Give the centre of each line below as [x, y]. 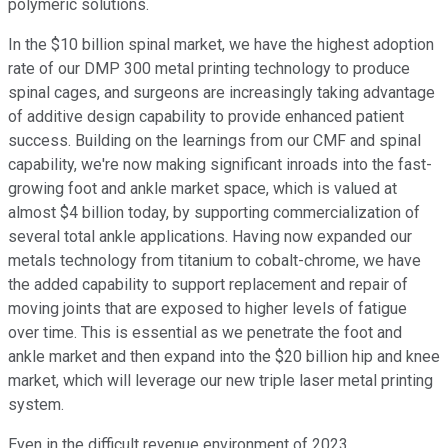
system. [36, 405]
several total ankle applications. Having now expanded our [210, 237]
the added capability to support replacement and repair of [208, 285]
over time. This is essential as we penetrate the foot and [205, 333]
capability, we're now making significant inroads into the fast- [220, 165]
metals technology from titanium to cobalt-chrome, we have [214, 261]
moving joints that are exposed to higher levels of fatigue [207, 309]
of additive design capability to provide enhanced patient [206, 117]
